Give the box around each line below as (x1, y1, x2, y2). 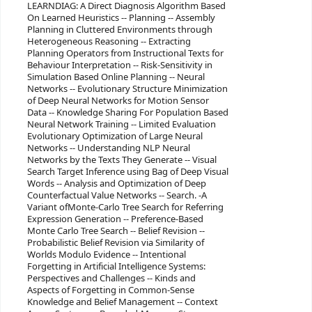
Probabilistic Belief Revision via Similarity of (26, 236, 204, 250)
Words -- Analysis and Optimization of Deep (26, 177, 206, 191)
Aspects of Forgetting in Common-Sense (26, 283, 194, 297)
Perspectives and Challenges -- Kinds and (26, 272, 196, 286)
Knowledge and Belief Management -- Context (26, 295, 218, 309)
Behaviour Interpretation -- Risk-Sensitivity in (26, 58, 212, 72)
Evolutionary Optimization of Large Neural (26, 130, 203, 143)
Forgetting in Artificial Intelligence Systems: (26, 260, 205, 274)
